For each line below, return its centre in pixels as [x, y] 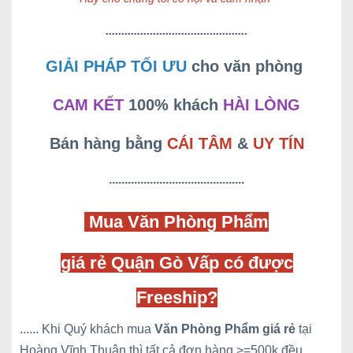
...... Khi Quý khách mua [87, 329]
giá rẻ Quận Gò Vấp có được [176, 263]
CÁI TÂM [199, 143]
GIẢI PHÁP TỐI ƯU [116, 66]
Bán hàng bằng [108, 143]
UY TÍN [278, 143]
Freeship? [176, 297]
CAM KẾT [88, 105]
